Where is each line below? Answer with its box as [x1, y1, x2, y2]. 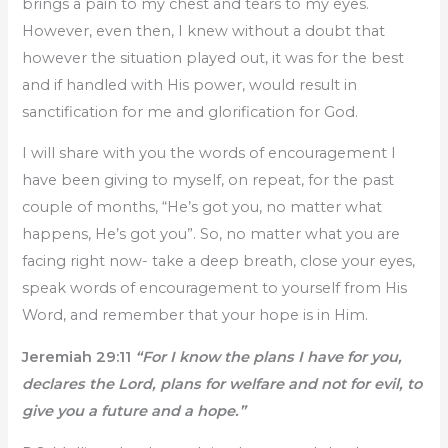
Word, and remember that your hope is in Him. [22, 306, 369, 325]
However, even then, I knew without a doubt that [22, 21, 386, 40]
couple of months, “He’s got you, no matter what [22, 198, 383, 217]
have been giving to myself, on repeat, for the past [22, 171, 395, 190]
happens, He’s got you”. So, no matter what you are [22, 225, 401, 244]
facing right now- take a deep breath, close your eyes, [22, 252, 416, 271]
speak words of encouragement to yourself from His [22, 279, 408, 298]
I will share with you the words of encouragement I [22, 144, 397, 163]
